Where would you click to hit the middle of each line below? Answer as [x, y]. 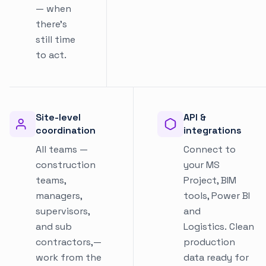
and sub [54, 226]
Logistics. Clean [218, 226]
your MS [201, 164]
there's [51, 24]
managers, [59, 195]
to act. [51, 55]
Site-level [58, 117]
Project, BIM [210, 180]
